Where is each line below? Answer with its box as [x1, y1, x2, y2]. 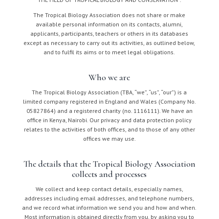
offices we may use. [83, 135, 136, 142]
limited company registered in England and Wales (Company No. [22, 98, 196, 105]
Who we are [88, 72, 131, 83]
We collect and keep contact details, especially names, [35, 185, 183, 193]
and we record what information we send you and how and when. [22, 204, 197, 211]
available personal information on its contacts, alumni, [36, 21, 183, 28]
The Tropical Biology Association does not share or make [33, 11, 186, 19]
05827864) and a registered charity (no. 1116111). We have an [26, 107, 193, 114]
